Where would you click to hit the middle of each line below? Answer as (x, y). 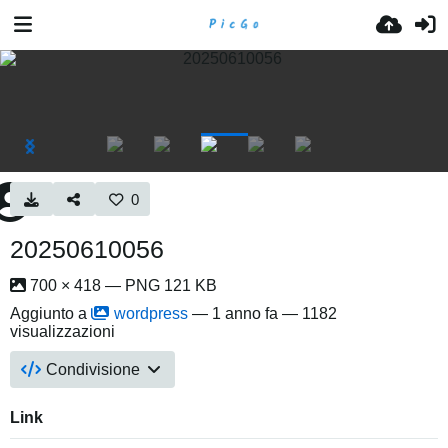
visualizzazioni (62, 331)
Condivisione (93, 369)
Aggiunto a (50, 313)
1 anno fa (245, 313)
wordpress (151, 313)
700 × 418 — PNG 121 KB (121, 285)
